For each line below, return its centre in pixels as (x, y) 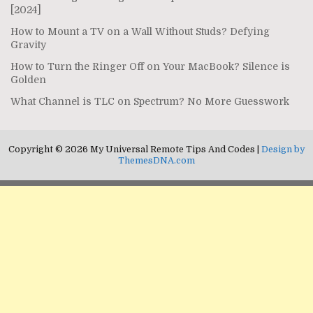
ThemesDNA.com (156, 160)
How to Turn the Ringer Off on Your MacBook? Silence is (150, 66)
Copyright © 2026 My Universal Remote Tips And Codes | (135, 149)
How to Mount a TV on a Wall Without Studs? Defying (140, 31)
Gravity (28, 44)
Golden (28, 79)
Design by (283, 149)
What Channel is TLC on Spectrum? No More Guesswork (150, 101)
